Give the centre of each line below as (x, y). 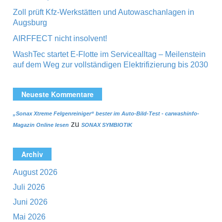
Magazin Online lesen (41, 125)
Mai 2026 (29, 217)
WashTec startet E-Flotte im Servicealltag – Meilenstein (109, 54)
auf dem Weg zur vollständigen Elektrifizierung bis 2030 (111, 65)
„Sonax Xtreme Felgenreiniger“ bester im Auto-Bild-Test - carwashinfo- (106, 113)
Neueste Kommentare (57, 94)
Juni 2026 (30, 202)
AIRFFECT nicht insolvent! (60, 38)
